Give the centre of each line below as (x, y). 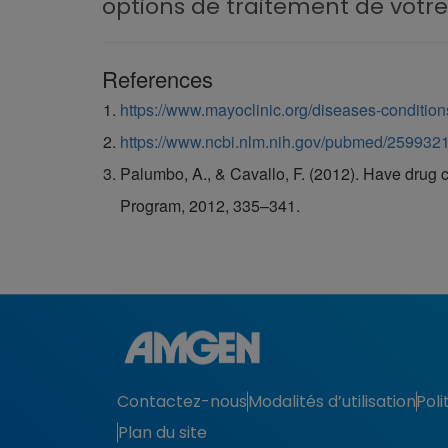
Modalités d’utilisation (331, 401)
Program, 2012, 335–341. (210, 205)
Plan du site (162, 432)
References (157, 78)
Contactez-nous (182, 401)
